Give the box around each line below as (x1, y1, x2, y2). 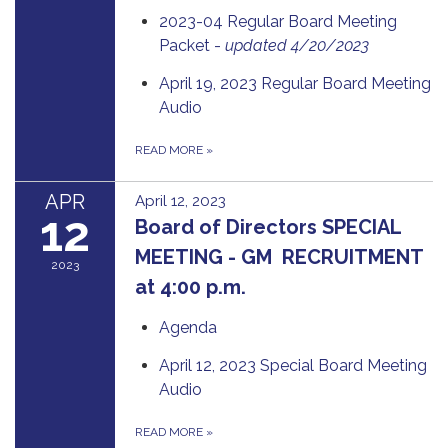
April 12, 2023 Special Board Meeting (159, 355, 427, 375)
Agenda (159, 317, 217, 337)
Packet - (159, 35, 225, 55)
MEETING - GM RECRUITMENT (135, 244, 423, 269)
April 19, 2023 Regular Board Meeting (159, 73, 431, 93)
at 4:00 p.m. (135, 274, 246, 299)
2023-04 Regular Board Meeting (159, 11, 397, 31)
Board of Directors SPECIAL (135, 214, 401, 239)
